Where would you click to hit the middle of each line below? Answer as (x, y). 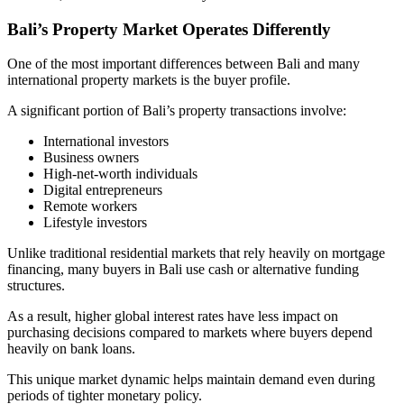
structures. (36, 286)
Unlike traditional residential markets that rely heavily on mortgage (196, 253)
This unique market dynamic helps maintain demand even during (191, 380)
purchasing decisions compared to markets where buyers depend (190, 333)
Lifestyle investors (95, 223)
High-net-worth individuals (120, 174)
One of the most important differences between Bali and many (184, 64)
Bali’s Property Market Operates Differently (169, 29)
